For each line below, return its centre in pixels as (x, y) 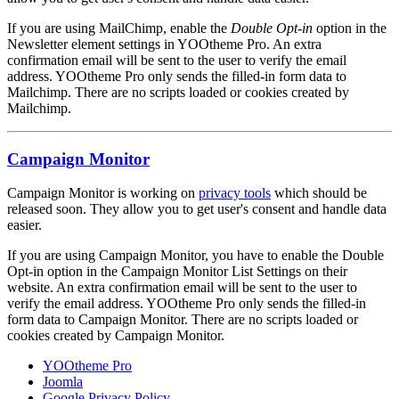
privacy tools (235, 193)
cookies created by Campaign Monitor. (116, 336)
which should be (319, 193)
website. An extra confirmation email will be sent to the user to (182, 288)
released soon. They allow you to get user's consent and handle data (197, 209)
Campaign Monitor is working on (103, 193)
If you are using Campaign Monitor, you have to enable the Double (195, 256)
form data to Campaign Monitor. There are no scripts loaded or (183, 320)
